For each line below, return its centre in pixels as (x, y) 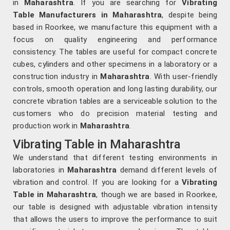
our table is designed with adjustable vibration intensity (115, 207)
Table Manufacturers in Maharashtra (88, 15)
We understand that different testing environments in (115, 158)
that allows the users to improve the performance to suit (115, 219)
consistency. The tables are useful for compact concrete (115, 52)
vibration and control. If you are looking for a (98, 183)
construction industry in (57, 77)
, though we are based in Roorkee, (157, 195)
